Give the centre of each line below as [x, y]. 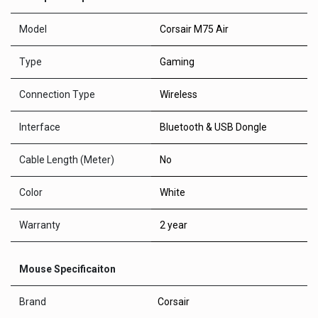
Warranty [40, 225]
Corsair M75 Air [194, 29]
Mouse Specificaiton [67, 269]
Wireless [179, 94]
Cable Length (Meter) [67, 160]
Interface [40, 127]
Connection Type [57, 94]
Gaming [177, 62]
